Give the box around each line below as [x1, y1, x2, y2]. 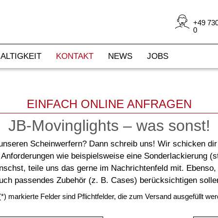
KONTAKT [56, 52, 93, 61]
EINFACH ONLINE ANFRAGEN [26, 97, 192, 110]
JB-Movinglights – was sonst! [8, 117, 210, 134]
